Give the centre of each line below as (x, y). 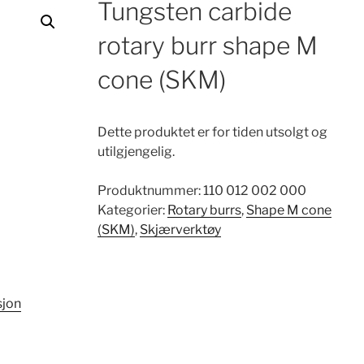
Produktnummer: (150, 191)
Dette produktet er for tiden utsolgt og (212, 132)
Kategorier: (132, 210)
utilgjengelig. (136, 152)
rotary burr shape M (207, 45)
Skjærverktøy (180, 230)
